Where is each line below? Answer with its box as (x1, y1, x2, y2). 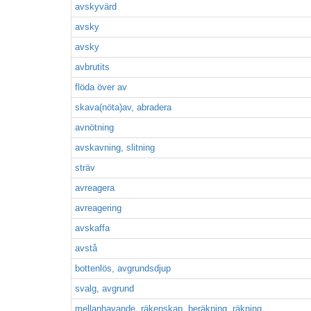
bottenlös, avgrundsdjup (75, 263, 171, 274)
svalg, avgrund (75, 283, 134, 294)
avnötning (75, 122, 114, 133)
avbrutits (75, 62, 110, 72)
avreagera (75, 183, 115, 193)
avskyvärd (75, 1, 117, 12)
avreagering (75, 203, 121, 213)
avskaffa (75, 223, 110, 233)
